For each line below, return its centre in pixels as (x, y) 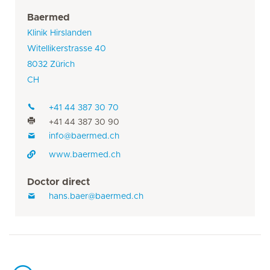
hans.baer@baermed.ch (96, 197)
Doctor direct (58, 182)
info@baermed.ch (84, 137)
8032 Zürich (51, 64)
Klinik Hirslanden (59, 33)
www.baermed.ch (85, 155)
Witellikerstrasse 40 (67, 49)
